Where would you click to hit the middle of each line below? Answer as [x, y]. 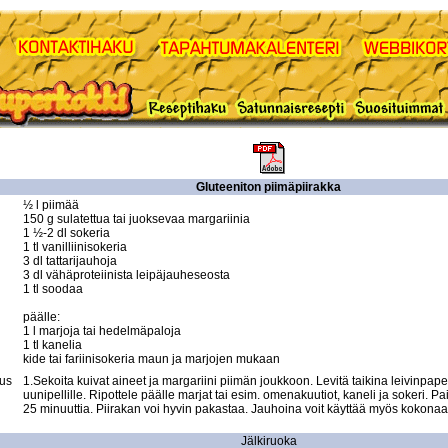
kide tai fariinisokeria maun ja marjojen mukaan [151, 359]
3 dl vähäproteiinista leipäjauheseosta [128, 275]
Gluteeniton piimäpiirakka [268, 187]
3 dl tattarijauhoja [71, 261]
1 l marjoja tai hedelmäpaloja [103, 331]
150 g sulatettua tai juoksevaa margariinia [138, 219]
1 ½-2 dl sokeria [68, 233]
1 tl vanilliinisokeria [76, 247]
